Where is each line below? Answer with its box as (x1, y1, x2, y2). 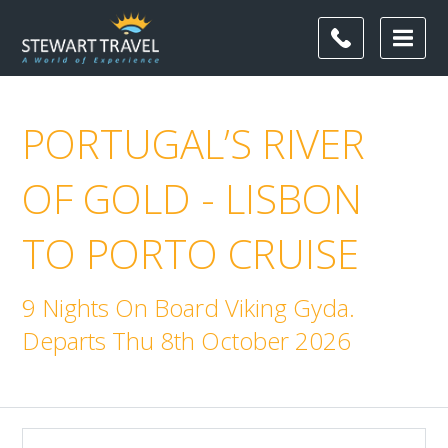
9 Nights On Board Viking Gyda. (22, 291, 356, 324)
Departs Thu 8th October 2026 (22, 324, 352, 357)
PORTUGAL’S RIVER (22, 116, 366, 171)
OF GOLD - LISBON (22, 171, 363, 226)
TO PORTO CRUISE (22, 226, 360, 281)
